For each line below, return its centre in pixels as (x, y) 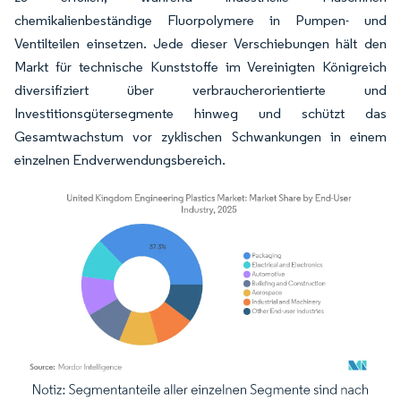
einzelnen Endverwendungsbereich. (121, 160)
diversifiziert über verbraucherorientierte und (200, 90)
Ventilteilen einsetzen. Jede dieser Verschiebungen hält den (200, 44)
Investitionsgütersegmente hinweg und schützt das (200, 114)
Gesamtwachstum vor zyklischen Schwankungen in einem (200, 137)
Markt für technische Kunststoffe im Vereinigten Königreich (200, 67)
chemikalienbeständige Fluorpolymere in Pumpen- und (200, 21)
